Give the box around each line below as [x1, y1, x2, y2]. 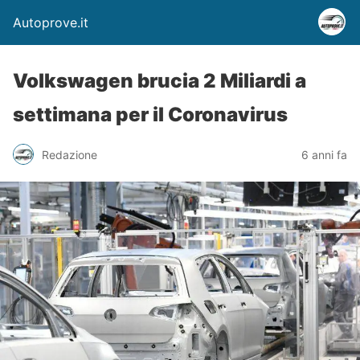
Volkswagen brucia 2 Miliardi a [13, 69, 306, 92]
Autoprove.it [13, 14, 88, 31]
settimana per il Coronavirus [13, 103, 288, 126]
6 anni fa [301, 147, 347, 162]
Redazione [42, 147, 97, 162]
